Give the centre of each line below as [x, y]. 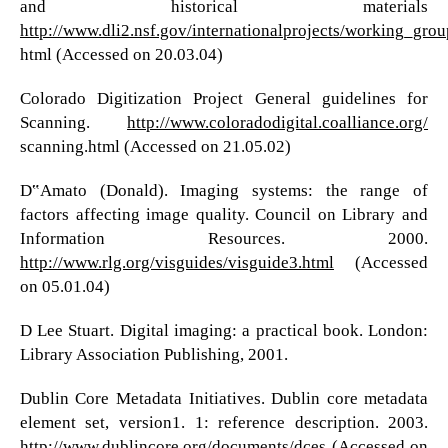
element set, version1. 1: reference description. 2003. [224, 423]
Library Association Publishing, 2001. [153, 355]
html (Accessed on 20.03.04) [121, 55]
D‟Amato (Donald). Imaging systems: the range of [224, 191]
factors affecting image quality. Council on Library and [224, 215]
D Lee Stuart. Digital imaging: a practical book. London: [224, 331]
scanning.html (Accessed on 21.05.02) [155, 147]
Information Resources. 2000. [224, 239]
